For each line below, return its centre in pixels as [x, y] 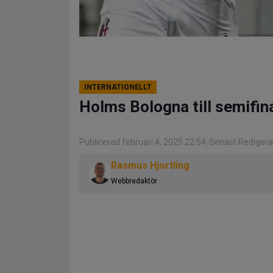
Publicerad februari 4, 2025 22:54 [143, 142]
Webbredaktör [134, 181]
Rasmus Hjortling [150, 165]
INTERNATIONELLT [118, 87]
